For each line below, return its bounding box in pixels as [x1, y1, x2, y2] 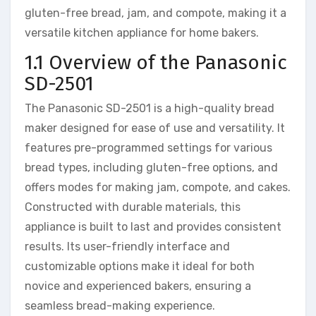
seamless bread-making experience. [25, 299, 215, 313]
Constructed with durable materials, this [25, 200, 241, 214]
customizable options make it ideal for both [25, 260, 255, 274]
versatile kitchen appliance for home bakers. [25, 25, 259, 39]
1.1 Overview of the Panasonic [25, 50, 287, 74]
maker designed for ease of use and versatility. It [25, 121, 285, 135]
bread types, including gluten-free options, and [25, 161, 278, 175]
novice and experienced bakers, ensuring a [25, 279, 251, 293]
